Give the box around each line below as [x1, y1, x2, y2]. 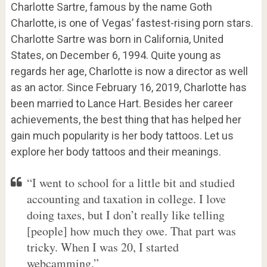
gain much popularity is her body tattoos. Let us [10, 129, 234, 142]
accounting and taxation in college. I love [26, 191, 226, 207]
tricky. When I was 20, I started [26, 239, 179, 256]
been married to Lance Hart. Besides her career [10, 97, 233, 110]
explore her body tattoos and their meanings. [10, 145, 221, 159]
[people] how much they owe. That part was [26, 223, 236, 240]
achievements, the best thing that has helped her [10, 113, 241, 126]
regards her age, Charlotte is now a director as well [10, 65, 248, 78]
